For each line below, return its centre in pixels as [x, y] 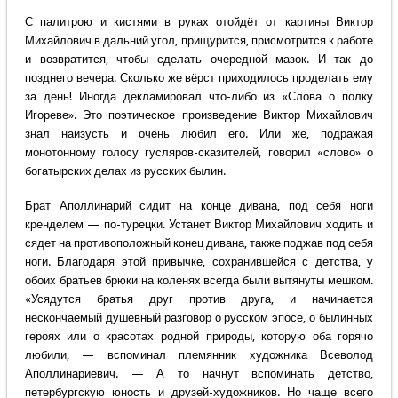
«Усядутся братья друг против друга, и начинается [199, 299]
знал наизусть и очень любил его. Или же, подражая [199, 134]
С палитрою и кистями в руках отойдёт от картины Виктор [199, 22]
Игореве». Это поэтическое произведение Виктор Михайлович [199, 115]
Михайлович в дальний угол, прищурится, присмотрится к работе [199, 41]
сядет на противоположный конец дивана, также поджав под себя [199, 243]
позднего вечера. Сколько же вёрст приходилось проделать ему [199, 78]
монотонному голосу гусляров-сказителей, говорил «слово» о [199, 153]
